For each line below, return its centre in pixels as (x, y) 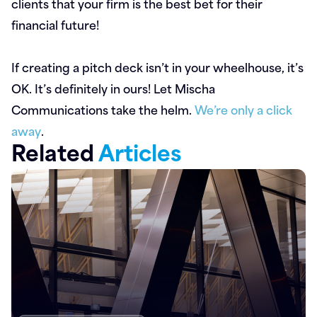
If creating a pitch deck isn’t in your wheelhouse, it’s (157, 67)
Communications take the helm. (103, 109)
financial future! (55, 24)
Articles (140, 151)
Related (55, 151)
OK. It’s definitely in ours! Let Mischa (113, 88)
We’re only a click (243, 109)
